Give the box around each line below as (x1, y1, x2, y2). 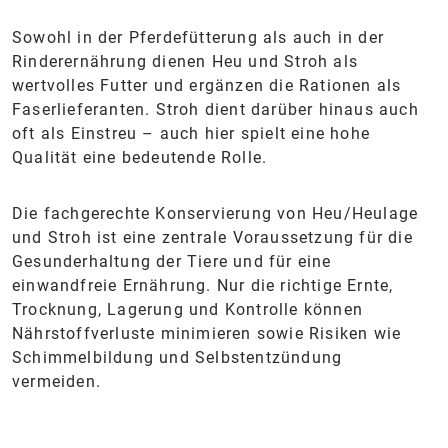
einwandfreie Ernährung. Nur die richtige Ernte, (12, 275, 394, 295)
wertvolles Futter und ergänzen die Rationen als (12, 75, 402, 95)
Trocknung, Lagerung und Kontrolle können (12, 299, 364, 319)
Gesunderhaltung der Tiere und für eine (12, 251, 332, 271)
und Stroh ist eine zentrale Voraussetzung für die (12, 227, 413, 247)
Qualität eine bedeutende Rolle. (12, 147, 268, 167)
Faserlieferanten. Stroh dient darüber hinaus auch (12, 99, 419, 119)
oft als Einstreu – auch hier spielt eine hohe (12, 123, 371, 143)
